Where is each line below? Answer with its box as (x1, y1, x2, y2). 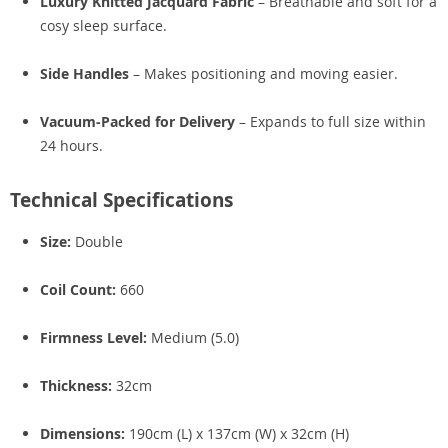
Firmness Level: (40, 328, 147, 347)
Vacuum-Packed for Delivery (40, 112, 235, 131)
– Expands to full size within (235, 112, 426, 131)
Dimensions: (40, 424, 125, 443)
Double (71, 232, 123, 251)
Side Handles (40, 64, 129, 83)
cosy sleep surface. (40, 16, 167, 35)
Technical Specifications (10, 187, 233, 213)
